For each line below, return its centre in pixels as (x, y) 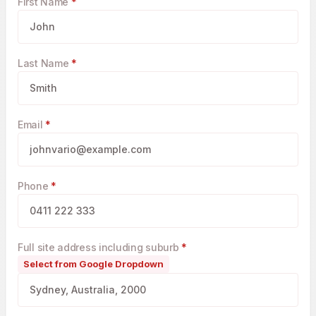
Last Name (45, 63)
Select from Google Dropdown (93, 263)
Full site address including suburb (100, 247)
